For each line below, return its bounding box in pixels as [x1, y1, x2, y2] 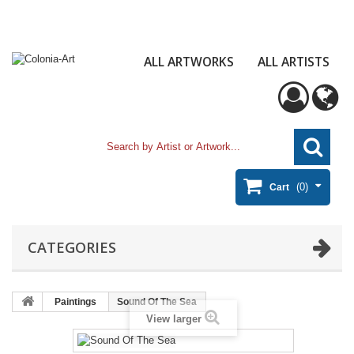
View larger [146, 313, 201, 326]
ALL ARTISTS [258, 52, 330, 70]
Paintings [55, 296, 96, 307]
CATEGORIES [28, 237, 116, 257]
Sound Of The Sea [117, 296, 197, 307]
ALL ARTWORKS [144, 52, 234, 70]
